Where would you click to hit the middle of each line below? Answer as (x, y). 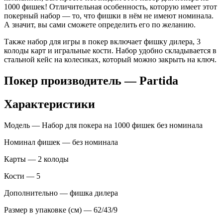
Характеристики (50, 104)
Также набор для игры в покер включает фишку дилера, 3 (102, 42)
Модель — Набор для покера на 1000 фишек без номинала (103, 125)
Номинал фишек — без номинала (61, 142)
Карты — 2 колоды (36, 159)
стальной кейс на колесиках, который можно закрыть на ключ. (110, 60)
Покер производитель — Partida (91, 81)
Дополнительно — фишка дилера (61, 193)
